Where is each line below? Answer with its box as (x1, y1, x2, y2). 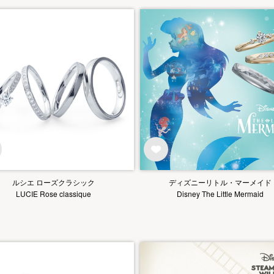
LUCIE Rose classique (16, 188, 92, 199)
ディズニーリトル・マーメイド (169, 176, 272, 187)
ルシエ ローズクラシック (12, 176, 95, 187)
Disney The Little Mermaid (177, 188, 264, 199)
